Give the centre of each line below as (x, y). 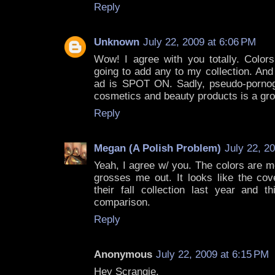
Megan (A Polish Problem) (157, 149)
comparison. (122, 203)
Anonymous (123, 255)
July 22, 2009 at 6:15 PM (212, 255)
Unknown (117, 42)
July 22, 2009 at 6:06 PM (199, 42)
